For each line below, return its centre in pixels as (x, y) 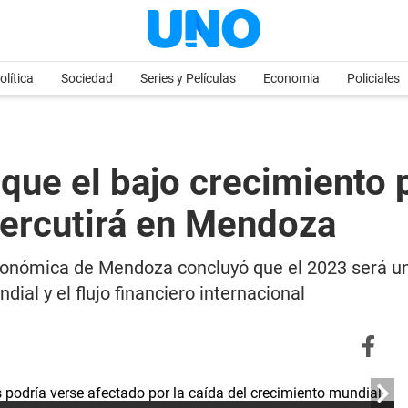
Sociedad (87, 78)
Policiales (373, 78)
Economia (291, 78)
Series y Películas (188, 78)
